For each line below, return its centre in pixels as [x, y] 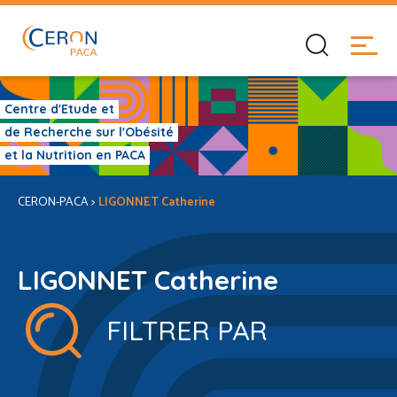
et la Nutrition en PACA [75, 155]
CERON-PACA [53, 202]
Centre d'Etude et [59, 109]
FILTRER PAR [187, 331]
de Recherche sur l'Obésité [89, 132]
